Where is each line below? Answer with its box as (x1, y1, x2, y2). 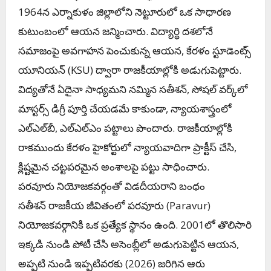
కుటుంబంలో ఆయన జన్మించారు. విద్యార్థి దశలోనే (18, 24, 213, 38)
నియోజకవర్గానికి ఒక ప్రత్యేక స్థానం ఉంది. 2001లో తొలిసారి (18, 217, 252, 232)
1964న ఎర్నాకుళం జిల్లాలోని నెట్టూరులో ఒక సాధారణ (18, 4, 231, 19)
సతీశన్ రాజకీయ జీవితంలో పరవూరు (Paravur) (18, 198, 211, 212)
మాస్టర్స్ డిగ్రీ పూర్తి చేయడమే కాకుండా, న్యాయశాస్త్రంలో (18, 101, 232, 116)
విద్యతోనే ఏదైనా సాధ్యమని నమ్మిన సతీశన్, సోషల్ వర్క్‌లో (18, 82, 248, 96)
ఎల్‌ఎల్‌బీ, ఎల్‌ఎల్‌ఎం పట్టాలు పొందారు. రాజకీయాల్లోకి (18, 120, 232, 135)
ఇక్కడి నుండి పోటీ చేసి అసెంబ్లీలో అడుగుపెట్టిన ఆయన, (18, 237, 239, 251)
